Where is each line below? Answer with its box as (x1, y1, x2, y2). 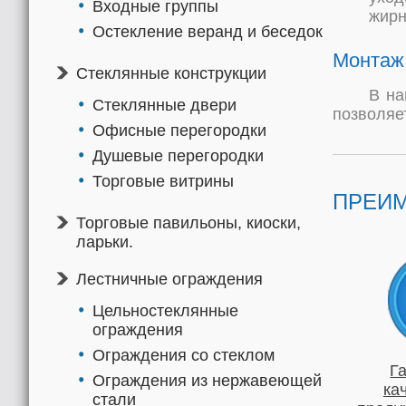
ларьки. (76, 233, 133, 251)
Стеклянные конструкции (76, 64, 266, 82)
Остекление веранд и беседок (92, 23, 323, 41)
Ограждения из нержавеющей (92, 372, 322, 390)
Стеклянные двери (92, 96, 237, 114)
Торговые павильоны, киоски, (76, 214, 301, 232)
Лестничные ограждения (76, 270, 263, 288)
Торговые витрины (92, 172, 234, 190)
